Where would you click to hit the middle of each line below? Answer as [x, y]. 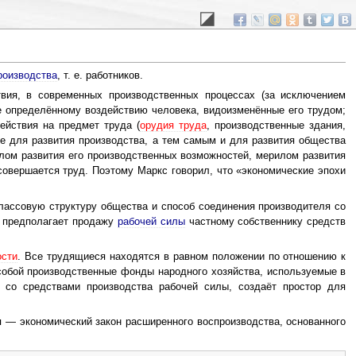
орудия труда [174, 126]
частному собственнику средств [265, 221]
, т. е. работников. [100, 75]
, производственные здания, [277, 126]
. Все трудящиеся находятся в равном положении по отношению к [182, 256]
